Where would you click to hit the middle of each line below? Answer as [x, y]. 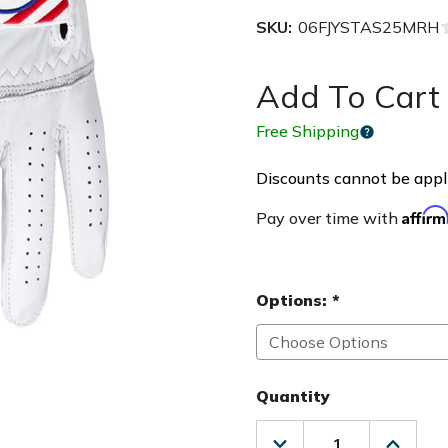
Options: [294, 300]
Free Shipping [307, 131]
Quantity [293, 396]
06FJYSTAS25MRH [368, 27]
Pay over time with [329, 218]
